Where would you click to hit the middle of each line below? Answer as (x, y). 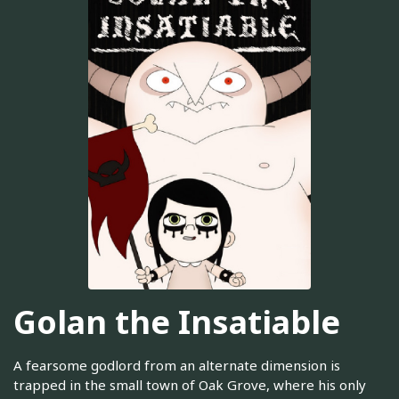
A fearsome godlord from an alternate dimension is (177, 366)
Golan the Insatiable (177, 322)
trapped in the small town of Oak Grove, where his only (190, 385)
